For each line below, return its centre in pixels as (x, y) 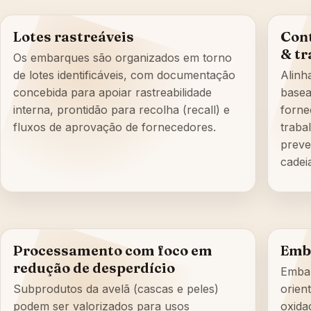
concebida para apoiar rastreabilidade (112, 93)
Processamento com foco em (113, 251)
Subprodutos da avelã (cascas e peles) (116, 289)
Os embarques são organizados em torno (123, 58)
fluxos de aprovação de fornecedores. (115, 127)
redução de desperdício (94, 268)
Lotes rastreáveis (74, 37)
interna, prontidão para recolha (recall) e (121, 110)
